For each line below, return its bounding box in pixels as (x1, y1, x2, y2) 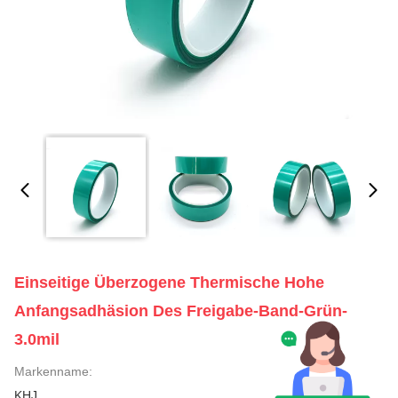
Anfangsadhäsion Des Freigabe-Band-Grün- (14, 302, 347, 320)
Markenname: (14, 364, 92, 378)
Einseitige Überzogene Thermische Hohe (14, 274, 324, 291)
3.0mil (14, 330, 60, 348)
